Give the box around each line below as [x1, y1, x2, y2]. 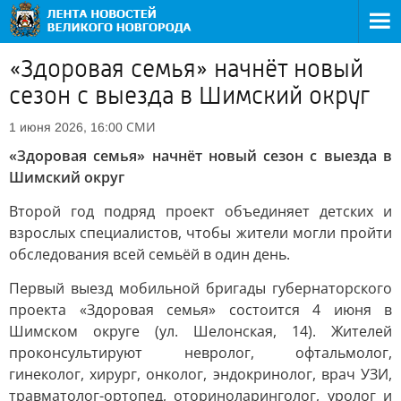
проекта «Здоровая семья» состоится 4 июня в [9, 300, 392, 320]
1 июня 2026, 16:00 [9, 120, 123, 134]
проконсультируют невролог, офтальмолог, [9, 343, 392, 363]
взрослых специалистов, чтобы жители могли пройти [9, 223, 392, 243]
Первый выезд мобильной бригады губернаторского [9, 278, 392, 298]
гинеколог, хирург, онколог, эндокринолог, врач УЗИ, [9, 364, 392, 384]
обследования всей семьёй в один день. [9, 244, 290, 264]
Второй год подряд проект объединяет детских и [9, 201, 392, 221]
